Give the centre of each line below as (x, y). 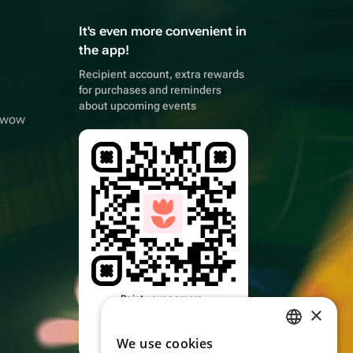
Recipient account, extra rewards (162, 74)
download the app (163, 311)
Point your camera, (163, 299)
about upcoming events (137, 106)
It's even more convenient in (163, 31)
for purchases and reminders (150, 90)
